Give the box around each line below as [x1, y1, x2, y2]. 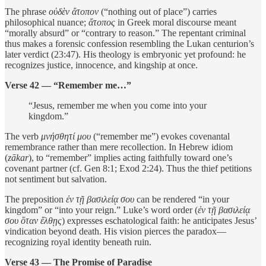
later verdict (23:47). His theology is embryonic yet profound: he [5, 49, 246, 59]
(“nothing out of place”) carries [99, 6, 217, 17]
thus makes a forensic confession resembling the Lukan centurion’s [5, 38, 254, 49]
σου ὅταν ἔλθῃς [5, 215, 62, 226]
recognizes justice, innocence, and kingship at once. [5, 59, 198, 70]
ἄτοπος [88, 17, 115, 27]
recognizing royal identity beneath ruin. [5, 236, 151, 247]
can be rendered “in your [134, 194, 229, 204]
